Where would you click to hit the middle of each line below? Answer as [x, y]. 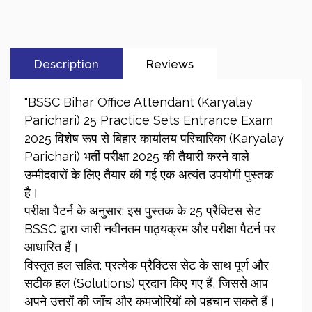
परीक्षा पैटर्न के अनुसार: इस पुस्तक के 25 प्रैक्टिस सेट [143, 211]
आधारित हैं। [52, 247]
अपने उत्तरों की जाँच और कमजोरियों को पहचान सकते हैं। [150, 302]
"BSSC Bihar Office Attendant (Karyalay [139, 102]
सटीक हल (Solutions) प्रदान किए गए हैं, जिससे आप [146, 283]
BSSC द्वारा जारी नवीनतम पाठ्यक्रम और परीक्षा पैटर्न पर [150, 229]
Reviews [170, 64]
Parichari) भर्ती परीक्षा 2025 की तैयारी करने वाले [137, 157]
